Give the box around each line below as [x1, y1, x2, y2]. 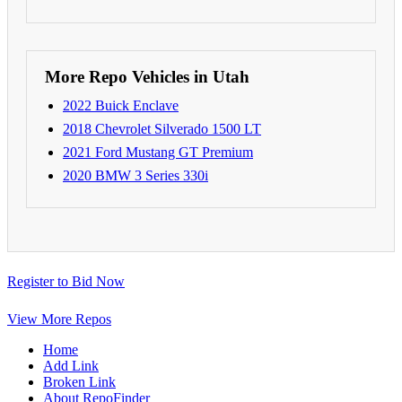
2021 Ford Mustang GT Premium [63, 144, 253, 160]
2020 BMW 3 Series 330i [63, 167, 208, 183]
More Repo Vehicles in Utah [45, 66, 249, 86]
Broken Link [43, 373, 116, 389]
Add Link [43, 357, 99, 373]
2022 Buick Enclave [63, 97, 179, 113]
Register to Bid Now [7, 273, 125, 289]
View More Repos [7, 310, 111, 327]
